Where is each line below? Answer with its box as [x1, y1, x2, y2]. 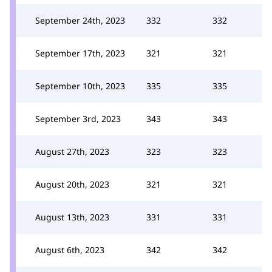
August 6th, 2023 [35, 243, 104, 256]
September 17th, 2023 [35, 47, 125, 59]
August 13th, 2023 [35, 211, 109, 223]
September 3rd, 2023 [35, 112, 121, 124]
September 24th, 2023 [35, 14, 125, 26]
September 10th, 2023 [35, 80, 125, 92]
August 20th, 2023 [35, 178, 109, 190]
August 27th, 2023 [35, 145, 109, 157]
